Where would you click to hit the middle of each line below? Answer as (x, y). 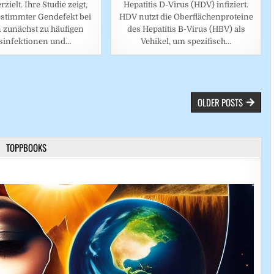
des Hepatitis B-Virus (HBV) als (186, 29)
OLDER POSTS (220, 102)
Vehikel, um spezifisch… (186, 42)
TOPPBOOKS (27, 148)
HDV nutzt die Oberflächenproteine (186, 17)
